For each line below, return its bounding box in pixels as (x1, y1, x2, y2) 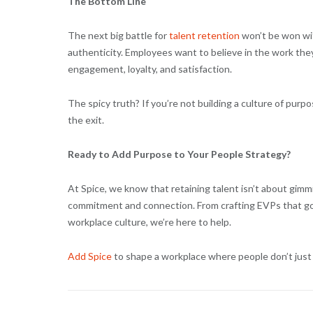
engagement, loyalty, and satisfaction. (67, 62, 232, 75)
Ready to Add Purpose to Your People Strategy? (67, 147, 291, 160)
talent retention (168, 29, 240, 41)
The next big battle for (67, 29, 169, 41)
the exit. (67, 113, 104, 126)
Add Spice (67, 249, 112, 262)
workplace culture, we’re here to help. (67, 215, 231, 228)
